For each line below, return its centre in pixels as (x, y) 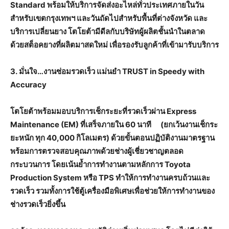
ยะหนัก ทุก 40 (33, 138)
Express (181, 111)
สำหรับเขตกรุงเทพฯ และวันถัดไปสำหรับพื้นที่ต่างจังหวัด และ (109, 18)
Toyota (178, 165)
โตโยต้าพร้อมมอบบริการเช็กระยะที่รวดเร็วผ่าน (88, 111)
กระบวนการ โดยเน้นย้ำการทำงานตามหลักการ (87, 165)
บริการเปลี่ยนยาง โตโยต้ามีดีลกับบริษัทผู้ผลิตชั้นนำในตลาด (108, 32)
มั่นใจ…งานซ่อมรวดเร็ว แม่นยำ (71, 72)
